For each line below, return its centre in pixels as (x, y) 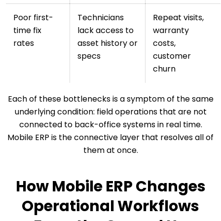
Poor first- (33, 18)
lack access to (106, 31)
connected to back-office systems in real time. (110, 125)
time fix (27, 31)
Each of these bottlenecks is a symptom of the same (110, 99)
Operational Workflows (110, 206)
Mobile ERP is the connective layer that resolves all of (110, 138)
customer (172, 56)
